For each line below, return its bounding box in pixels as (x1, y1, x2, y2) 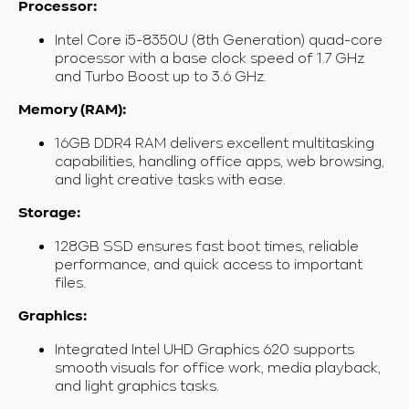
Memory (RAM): (18, 103, 126, 119)
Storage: (18, 206, 80, 222)
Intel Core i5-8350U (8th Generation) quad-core (55, 30, 383, 49)
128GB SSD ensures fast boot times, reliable (55, 236, 359, 256)
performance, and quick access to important (55, 255, 362, 274)
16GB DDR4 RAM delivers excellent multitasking (55, 133, 374, 152)
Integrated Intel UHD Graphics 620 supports (55, 340, 354, 359)
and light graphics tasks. (55, 376, 219, 395)
